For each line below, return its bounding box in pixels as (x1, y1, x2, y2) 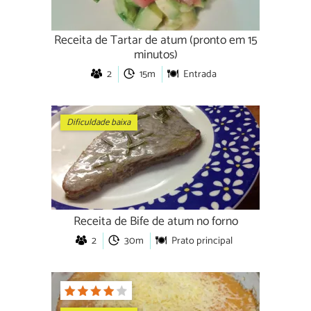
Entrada (183, 66, 217, 83)
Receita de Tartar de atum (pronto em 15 (53, 31, 258, 51)
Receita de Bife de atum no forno (73, 212, 238, 233)
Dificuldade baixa (67, 115, 131, 130)
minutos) (133, 45, 178, 66)
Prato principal (171, 233, 233, 250)
